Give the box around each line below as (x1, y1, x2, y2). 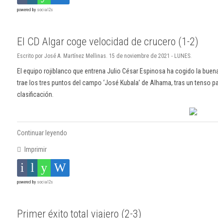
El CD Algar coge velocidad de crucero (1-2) (17, 35, 199, 48)
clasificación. (17, 91, 54, 99)
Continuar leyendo (17, 129, 67, 137)
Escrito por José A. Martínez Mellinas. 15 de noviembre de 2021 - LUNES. (17, 53, 192, 60)
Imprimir (22, 145, 47, 154)
